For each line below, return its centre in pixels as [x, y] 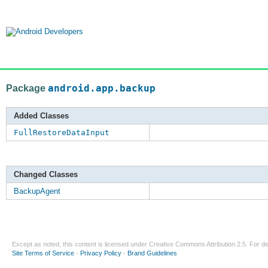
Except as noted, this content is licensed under [80, 244]
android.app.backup [102, 88]
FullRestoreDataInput [62, 133]
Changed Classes [46, 175]
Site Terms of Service [43, 253]
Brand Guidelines [152, 253]
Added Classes [41, 116]
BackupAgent [37, 191]
